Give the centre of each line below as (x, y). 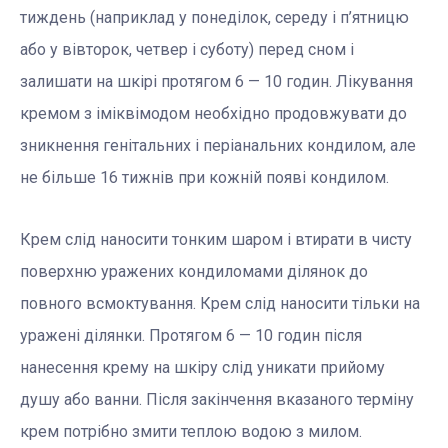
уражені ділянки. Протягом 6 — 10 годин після (191, 336)
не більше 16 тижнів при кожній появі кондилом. (204, 178)
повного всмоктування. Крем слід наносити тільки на (220, 304)
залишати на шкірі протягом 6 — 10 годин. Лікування (216, 82)
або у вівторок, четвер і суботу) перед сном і (187, 50)
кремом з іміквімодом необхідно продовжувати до (213, 114)
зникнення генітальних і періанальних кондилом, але (218, 146)
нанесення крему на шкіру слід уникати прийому (202, 368)
